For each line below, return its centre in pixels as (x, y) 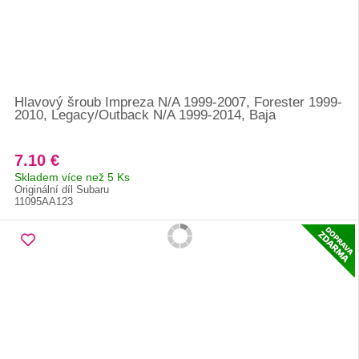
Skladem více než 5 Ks (72, 177)
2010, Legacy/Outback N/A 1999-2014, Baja (145, 115)
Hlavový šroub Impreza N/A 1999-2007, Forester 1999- (178, 102)
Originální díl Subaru (62, 190)
